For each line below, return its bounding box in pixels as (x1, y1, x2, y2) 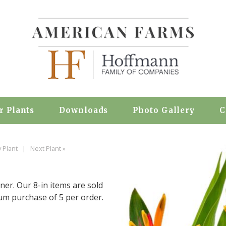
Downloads (59, 105, 108, 115)
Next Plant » (30, 144, 67, 153)
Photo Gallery (133, 105, 195, 115)
